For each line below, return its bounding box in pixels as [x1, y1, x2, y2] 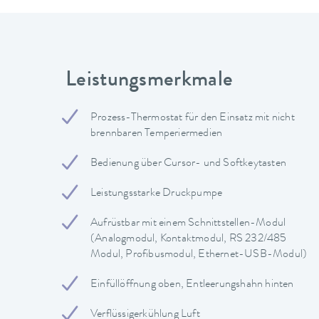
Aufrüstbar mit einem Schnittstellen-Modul [90, 217, 286, 229]
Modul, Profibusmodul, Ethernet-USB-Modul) [90, 249, 308, 261]
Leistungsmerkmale [66, 70, 234, 92]
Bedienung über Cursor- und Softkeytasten [90, 157, 286, 169]
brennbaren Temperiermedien [90, 127, 223, 140]
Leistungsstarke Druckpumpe [90, 187, 223, 199]
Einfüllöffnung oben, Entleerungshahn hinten [90, 278, 294, 291]
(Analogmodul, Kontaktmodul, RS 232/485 [90, 233, 287, 245]
